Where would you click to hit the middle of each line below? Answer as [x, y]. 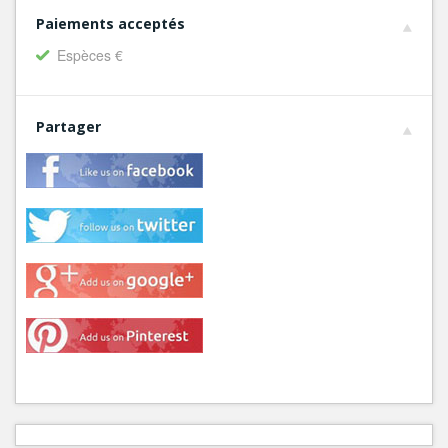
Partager [68, 126]
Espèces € [90, 55]
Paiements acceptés [110, 23]
